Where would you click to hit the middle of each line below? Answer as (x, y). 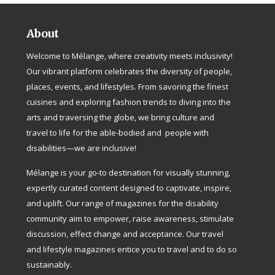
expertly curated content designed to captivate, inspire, (129, 188)
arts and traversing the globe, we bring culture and (121, 117)
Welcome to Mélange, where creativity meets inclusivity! (130, 56)
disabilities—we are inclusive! (82, 148)
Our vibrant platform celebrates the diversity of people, (130, 71)
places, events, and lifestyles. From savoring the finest (128, 86)
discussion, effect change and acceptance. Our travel (125, 234)
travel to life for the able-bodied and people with (118, 132)
